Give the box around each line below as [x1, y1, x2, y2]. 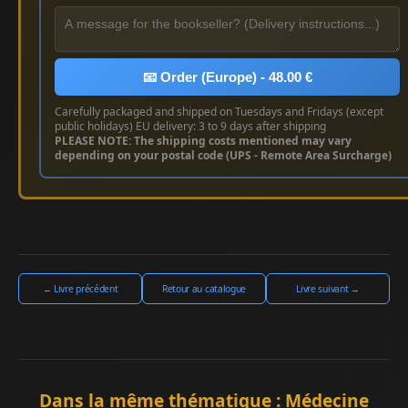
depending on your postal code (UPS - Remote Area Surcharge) [55, 147, 392, 163]
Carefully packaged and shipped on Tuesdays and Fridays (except [55, 103, 383, 119]
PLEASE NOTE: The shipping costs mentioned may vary [55, 132, 352, 148]
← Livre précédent [42, 281, 118, 295]
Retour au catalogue [161, 281, 247, 295]
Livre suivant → [296, 281, 360, 295]
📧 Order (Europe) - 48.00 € [142, 68, 312, 85]
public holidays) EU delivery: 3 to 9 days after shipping [55, 117, 326, 134]
